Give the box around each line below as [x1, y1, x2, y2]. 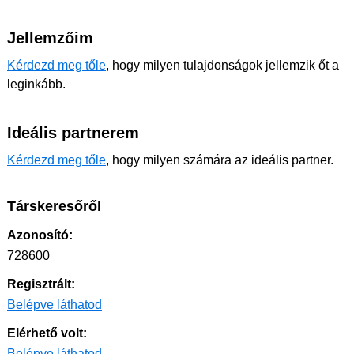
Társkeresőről [7, 198, 101, 214]
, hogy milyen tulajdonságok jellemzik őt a [106, 58, 339, 72]
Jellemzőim [7, 29, 93, 47]
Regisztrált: [7, 277, 75, 291]
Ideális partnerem [7, 124, 139, 141]
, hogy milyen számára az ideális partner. [106, 153, 333, 167]
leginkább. [7, 77, 66, 91]
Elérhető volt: [7, 326, 87, 340]
